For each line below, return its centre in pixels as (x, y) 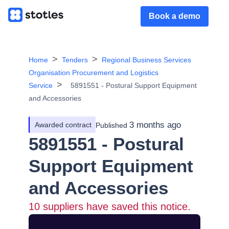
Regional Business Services (146, 60)
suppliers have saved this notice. (115, 207)
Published (111, 125)
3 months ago (155, 125)
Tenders (75, 60)
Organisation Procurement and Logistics (94, 73)
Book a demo (175, 16)
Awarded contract (63, 125)
